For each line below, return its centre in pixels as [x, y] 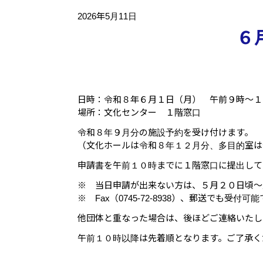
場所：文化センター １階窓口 [139, 113]
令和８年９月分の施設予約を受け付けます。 [165, 133]
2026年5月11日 [107, 16]
